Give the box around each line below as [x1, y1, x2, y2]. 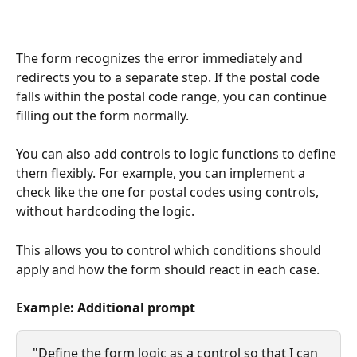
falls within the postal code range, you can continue [16, 87, 330, 105]
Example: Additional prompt [16, 298, 195, 316]
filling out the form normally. [16, 106, 189, 124]
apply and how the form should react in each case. [16, 260, 320, 278]
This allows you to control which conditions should [16, 241, 324, 259]
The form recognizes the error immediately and [16, 49, 306, 67]
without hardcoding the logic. [16, 202, 194, 221]
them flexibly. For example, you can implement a [16, 164, 308, 182]
